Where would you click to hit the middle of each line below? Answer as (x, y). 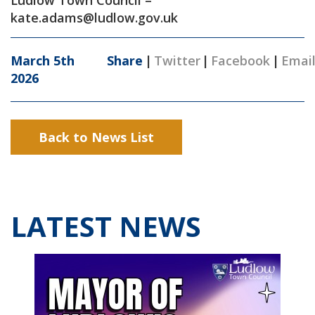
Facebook (241, 60)
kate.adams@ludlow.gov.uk (94, 18)
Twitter (177, 60)
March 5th (43, 60)
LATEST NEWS (106, 226)
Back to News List (96, 137)
